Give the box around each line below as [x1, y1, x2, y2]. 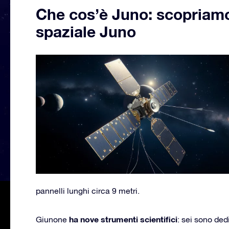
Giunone [36, 214, 67, 224]
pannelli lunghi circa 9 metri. [36, 186, 140, 195]
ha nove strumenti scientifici [67, 214, 177, 224]
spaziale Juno [36, 22, 136, 41]
